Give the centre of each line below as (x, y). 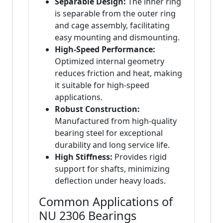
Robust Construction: (97, 109)
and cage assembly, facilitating (112, 26)
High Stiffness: (84, 157)
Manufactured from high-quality (116, 121)
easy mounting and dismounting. (117, 38)
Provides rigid (140, 157)
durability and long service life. (112, 145)
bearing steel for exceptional (109, 133)
